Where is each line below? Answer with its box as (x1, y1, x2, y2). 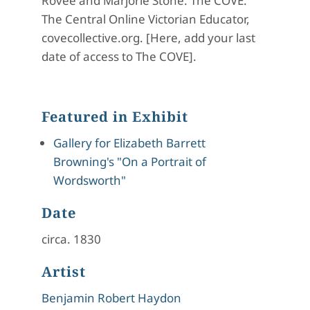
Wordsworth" (53, 172, 126, 189)
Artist (42, 262, 86, 282)
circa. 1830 (42, 231, 101, 248)
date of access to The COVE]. (42, 48, 197, 65)
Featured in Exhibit (42, 107, 188, 127)
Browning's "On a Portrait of (53, 154, 206, 170)
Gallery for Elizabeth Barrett (53, 135, 206, 152)
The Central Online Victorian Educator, (42, 11, 250, 28)
